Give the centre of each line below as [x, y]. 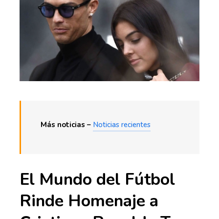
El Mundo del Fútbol [97, 179]
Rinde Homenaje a [89, 201]
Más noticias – [67, 124]
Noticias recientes [122, 124]
